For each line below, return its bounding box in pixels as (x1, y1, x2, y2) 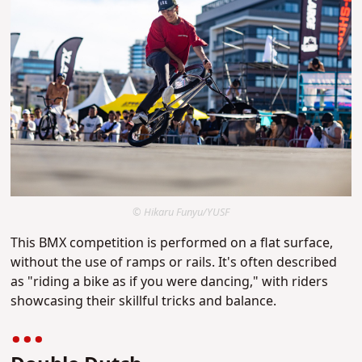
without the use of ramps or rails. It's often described (11, 252, 338, 272)
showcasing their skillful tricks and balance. (11, 291, 277, 311)
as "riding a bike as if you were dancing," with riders (11, 271, 329, 292)
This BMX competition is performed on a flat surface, (11, 233, 334, 253)
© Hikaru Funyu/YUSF (133, 204, 229, 221)
